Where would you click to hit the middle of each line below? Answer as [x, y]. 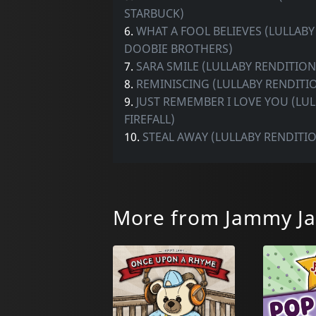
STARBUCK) [154, 13]
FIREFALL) [149, 119]
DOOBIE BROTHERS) [178, 48]
